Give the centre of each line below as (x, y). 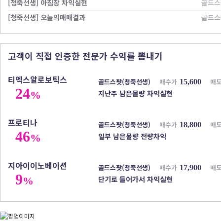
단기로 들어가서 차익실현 (135, 179)
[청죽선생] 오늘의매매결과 (47, 17)
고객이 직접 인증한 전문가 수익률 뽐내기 (85, 56)
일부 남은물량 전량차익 (132, 136)
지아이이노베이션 (37, 165)
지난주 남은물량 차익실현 (135, 93)
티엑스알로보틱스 (37, 79)
